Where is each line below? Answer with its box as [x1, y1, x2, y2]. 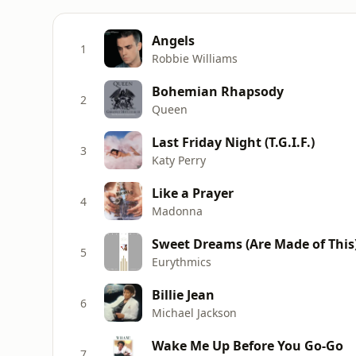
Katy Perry [152, 152, 206, 168]
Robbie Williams [152, 50, 238, 66]
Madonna [152, 203, 203, 219]
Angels [152, 31, 195, 49]
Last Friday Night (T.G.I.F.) [152, 133, 315, 151]
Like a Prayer [152, 184, 234, 202]
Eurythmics [152, 253, 211, 269]
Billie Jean [152, 285, 215, 304]
